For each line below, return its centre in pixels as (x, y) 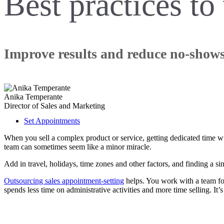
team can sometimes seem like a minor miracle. (78, 146)
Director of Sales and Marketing (54, 105)
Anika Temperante (33, 96)
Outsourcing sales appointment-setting (64, 180)
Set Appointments (52, 120)
